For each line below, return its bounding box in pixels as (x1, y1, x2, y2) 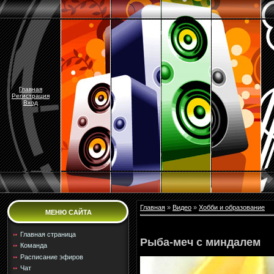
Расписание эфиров (20, 253, 83, 261)
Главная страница (20, 231, 76, 238)
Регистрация (12, 92, 50, 99)
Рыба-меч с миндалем (140, 235, 261, 248)
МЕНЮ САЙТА (45, 209, 92, 216)
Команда (20, 242, 47, 250)
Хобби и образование (199, 204, 265, 211)
